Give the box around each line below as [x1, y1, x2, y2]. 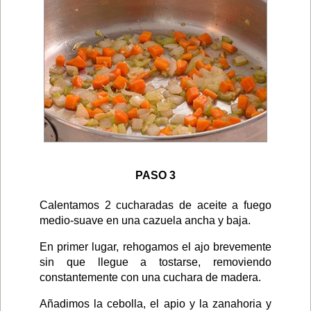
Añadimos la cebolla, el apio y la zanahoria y [40, 297, 271, 310]
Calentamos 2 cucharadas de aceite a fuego [40, 199, 271, 211]
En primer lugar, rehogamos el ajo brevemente [40, 240, 271, 253]
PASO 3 [135, 169, 176, 181]
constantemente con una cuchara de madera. [40, 271, 261, 283]
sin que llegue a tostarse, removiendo [40, 255, 271, 268]
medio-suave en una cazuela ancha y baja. [40, 214, 251, 226]
